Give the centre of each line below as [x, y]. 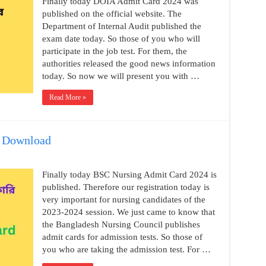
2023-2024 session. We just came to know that [128, 212]
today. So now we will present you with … [121, 76]
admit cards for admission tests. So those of [122, 237]
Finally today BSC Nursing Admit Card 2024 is [129, 175]
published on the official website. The [112, 14]
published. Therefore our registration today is [126, 187]
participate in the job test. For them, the [114, 51]
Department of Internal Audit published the [121, 26]
